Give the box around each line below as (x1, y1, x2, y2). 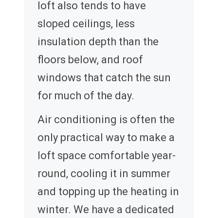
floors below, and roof (37, 54, 143, 66)
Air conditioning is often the (37, 113, 175, 126)
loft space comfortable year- (37, 149, 176, 162)
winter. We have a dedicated (37, 203, 174, 216)
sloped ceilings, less (37, 18, 135, 30)
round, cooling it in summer (37, 167, 170, 180)
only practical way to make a (37, 131, 175, 144)
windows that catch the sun (37, 72, 171, 84)
